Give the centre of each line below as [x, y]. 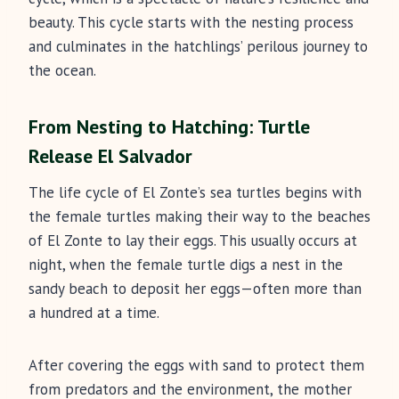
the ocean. [62, 71]
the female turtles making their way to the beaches [199, 217]
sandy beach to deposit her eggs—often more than [195, 289]
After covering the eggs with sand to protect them [196, 366]
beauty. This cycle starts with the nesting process [191, 23]
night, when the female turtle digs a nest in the [186, 265]
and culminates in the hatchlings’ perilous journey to [198, 47]
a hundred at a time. [94, 313]
